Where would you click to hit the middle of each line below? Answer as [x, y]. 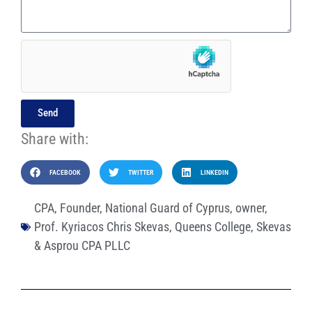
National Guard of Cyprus [167, 208]
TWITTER [140, 172]
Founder [80, 208]
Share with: [55, 139]
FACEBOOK [65, 172]
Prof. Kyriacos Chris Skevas [102, 227]
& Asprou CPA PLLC [82, 246]
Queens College [213, 227]
